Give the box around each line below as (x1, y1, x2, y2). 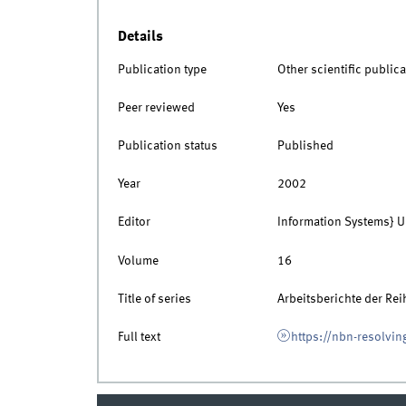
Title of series (117, 292, 191, 305)
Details (117, 29, 163, 45)
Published (276, 140, 333, 153)
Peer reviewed (117, 101, 195, 114)
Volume (117, 254, 159, 267)
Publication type (117, 63, 207, 76)
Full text (117, 331, 160, 344)
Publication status (117, 140, 217, 153)
